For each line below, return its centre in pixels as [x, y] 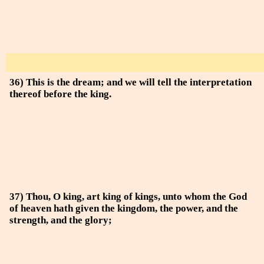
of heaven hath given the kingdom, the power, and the [124, 208]
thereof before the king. [60, 94]
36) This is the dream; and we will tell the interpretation [131, 82]
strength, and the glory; [61, 220]
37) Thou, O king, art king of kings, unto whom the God [128, 197]
